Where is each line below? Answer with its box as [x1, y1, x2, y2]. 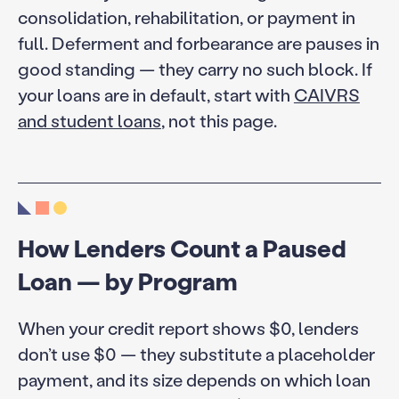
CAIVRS [293, 82, 360, 106]
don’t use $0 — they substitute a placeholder [17, 342, 375, 366]
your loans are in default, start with [17, 82, 294, 106]
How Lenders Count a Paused [17, 232, 346, 265]
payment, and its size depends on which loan [17, 368, 370, 392]
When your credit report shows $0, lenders [17, 316, 359, 340]
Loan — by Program [17, 265, 237, 297]
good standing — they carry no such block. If [17, 56, 372, 80]
